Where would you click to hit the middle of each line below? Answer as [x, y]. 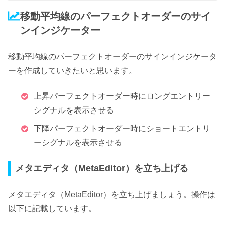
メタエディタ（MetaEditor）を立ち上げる [102, 168]
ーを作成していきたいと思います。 [72, 71]
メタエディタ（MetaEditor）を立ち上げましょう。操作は [112, 194]
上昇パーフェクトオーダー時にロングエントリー [122, 96]
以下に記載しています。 [52, 208]
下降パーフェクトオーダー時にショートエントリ [122, 128]
